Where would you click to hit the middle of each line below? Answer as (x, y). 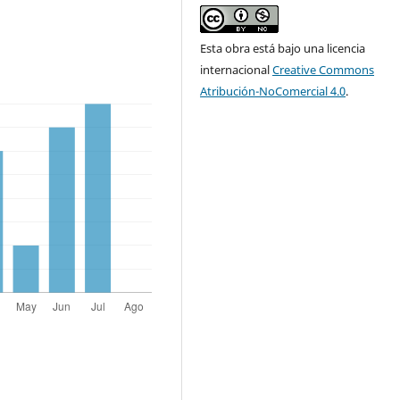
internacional (237, 69)
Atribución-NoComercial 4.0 (273, 91)
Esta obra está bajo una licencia (283, 48)
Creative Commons (324, 69)
